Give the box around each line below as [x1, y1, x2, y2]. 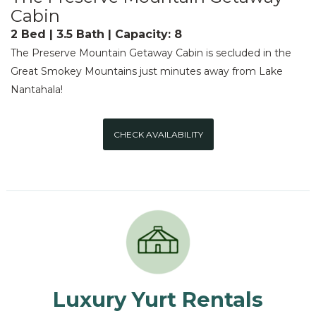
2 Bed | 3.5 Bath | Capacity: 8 [11, 28, 182, 42]
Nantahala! [11, 83, 63, 97]
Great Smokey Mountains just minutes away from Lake [11, 65, 283, 78]
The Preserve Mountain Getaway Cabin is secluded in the [11, 47, 291, 60]
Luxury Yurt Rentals [53, 287, 263, 312]
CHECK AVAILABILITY [113, 129, 203, 140]
